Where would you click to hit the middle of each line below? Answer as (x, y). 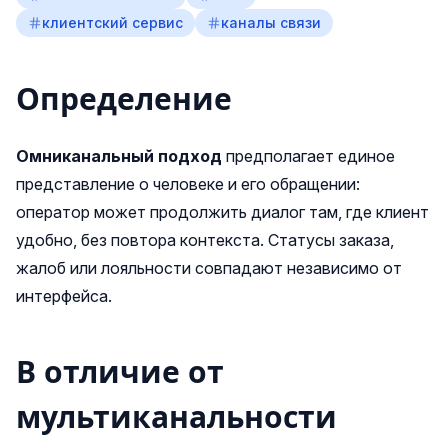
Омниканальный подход (119, 156)
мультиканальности (176, 417)
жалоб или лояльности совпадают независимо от (209, 268)
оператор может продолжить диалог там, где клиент (222, 212)
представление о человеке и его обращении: (188, 184)
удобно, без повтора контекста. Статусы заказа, (205, 240)
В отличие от (120, 372)
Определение (124, 99)
